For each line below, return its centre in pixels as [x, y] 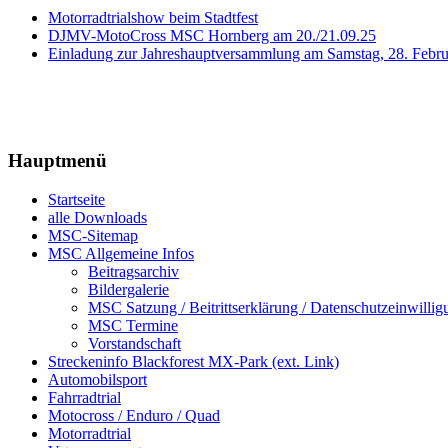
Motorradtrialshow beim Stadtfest [153, 18]
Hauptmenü [60, 161]
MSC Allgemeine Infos [121, 253]
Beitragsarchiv [133, 271]
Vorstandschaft [134, 343]
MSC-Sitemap [93, 235]
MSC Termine [133, 325]
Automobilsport [97, 379]
